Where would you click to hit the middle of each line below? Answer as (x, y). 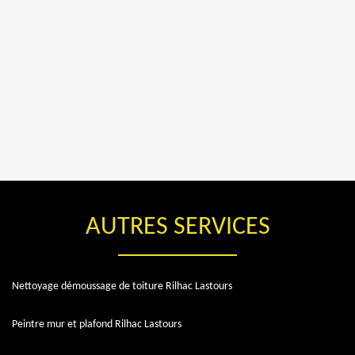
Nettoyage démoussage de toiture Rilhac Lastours (122, 286)
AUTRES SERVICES (177, 227)
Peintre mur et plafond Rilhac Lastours (97, 324)
